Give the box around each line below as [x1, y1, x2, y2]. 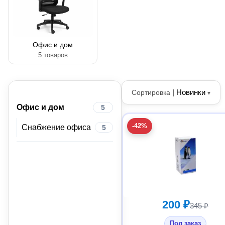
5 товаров [38, 51, 68, 59]
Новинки [176, 88, 206, 97]
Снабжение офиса [22, 123, 91, 132]
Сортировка [132, 88, 171, 97]
